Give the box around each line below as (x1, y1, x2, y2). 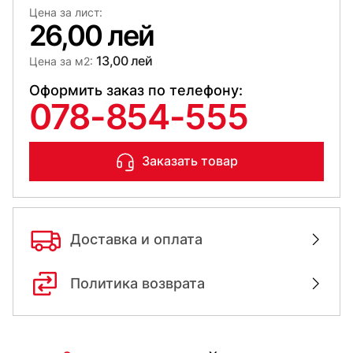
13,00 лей (96, 52, 153, 69)
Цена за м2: (29, 54, 93, 68)
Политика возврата (70, 275, 205, 292)
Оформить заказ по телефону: (29, 81, 243, 98)
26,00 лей (29, 17, 154, 53)
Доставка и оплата (70, 231, 203, 248)
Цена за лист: (29, 5, 102, 19)
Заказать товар (142, 153, 238, 169)
